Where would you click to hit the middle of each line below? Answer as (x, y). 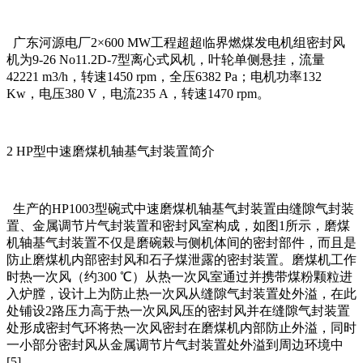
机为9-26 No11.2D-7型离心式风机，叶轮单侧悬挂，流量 (166, 60)
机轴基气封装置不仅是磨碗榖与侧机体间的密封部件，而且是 (181, 243)
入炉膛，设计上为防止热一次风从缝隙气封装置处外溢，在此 (181, 294)
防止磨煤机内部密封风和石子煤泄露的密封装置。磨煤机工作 (181, 260)
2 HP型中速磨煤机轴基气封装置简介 (111, 152)
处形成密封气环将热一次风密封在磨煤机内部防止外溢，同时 (181, 328)
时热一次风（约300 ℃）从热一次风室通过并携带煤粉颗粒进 (179, 277)
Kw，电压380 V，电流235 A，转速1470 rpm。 (138, 94)
